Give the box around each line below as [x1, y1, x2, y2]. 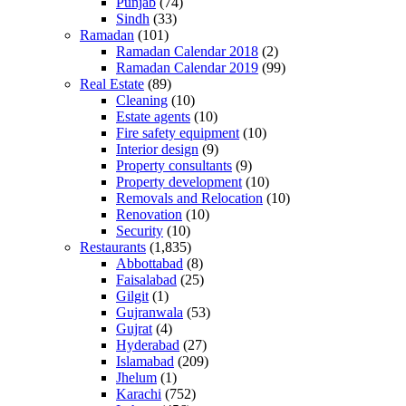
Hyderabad [116, 336, 179, 353]
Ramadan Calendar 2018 [116, 43, 258, 59]
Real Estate [80, 75, 144, 92]
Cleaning [116, 92, 168, 108]
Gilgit [116, 287, 149, 304]
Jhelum [116, 369, 157, 385]
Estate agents [116, 108, 190, 124]
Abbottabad [116, 255, 183, 271]
